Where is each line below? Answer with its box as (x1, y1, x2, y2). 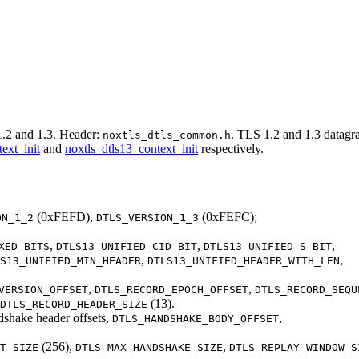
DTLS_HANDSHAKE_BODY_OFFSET (112, 312, 279, 325)
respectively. (198, 141, 264, 155)
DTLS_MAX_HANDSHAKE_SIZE (75, 341, 223, 353)
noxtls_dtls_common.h (103, 128, 231, 141)
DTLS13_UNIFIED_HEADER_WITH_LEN (147, 254, 340, 267)
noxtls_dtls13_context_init (65, 141, 198, 155)
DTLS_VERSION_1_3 (96, 211, 199, 224)
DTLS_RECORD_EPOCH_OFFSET (95, 283, 248, 296)
